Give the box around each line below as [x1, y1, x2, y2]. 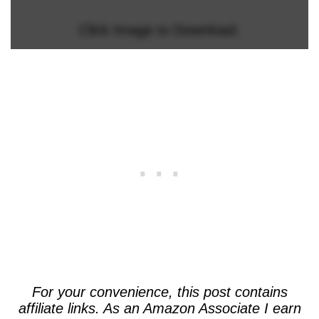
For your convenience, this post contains [31, 283, 288, 300]
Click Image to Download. [79, 21, 240, 38]
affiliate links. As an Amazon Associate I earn [18, 300, 301, 316]
